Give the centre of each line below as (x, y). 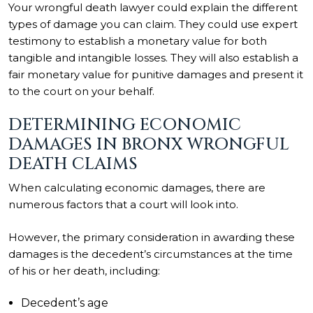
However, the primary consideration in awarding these (152, 237)
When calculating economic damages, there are (137, 188)
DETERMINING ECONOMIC (125, 125)
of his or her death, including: (84, 270)
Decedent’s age (65, 303)
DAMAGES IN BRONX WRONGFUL (149, 145)
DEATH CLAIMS (73, 164)
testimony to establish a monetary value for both (138, 41)
